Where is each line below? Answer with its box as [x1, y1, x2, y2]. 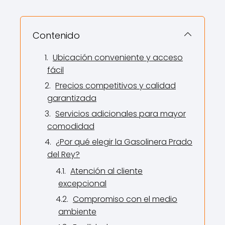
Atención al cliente [70, 165, 143, 177]
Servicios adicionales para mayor [55, 108, 186, 120]
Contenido [33, 29, 80, 42]
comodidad [47, 121, 94, 132]
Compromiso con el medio [73, 193, 177, 205]
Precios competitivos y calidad [55, 80, 176, 91]
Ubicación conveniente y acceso [53, 52, 183, 63]
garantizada [47, 92, 96, 104]
